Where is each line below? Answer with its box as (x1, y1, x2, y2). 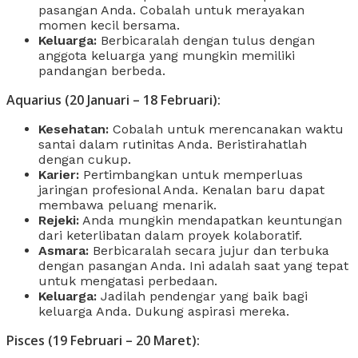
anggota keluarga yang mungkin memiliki (38, 47, 295, 63)
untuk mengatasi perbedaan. (38, 272, 217, 288)
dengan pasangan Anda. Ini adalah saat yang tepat (38, 257, 348, 273)
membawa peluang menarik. (38, 197, 217, 213)
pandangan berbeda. (38, 62, 165, 78)
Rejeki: (38, 212, 79, 228)
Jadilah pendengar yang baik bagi (97, 288, 308, 304)
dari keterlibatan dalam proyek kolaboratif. (38, 227, 302, 243)
